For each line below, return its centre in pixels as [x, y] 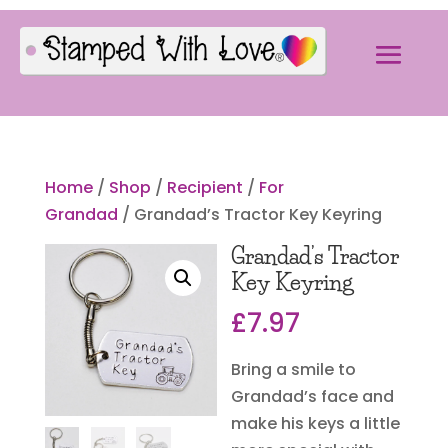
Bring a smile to [294, 369]
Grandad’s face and [313, 396]
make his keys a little [316, 423]
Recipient [204, 187]
